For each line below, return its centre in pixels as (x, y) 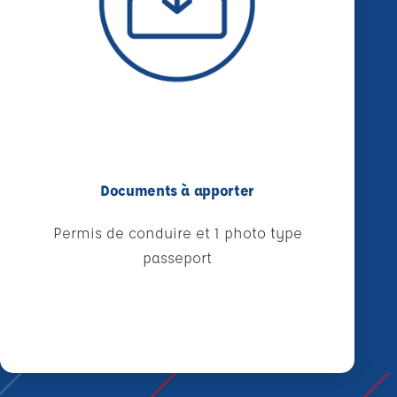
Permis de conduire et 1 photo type (177, 233)
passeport (177, 258)
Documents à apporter (177, 191)
